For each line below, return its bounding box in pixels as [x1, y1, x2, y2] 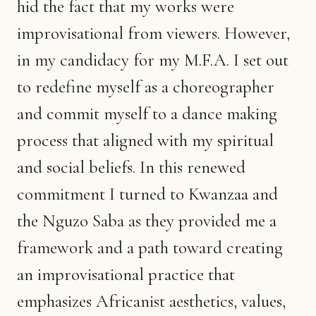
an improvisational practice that [17, 263, 235, 285]
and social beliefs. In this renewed [17, 156, 245, 178]
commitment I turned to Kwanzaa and [17, 183, 278, 205]
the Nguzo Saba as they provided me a [17, 209, 276, 231]
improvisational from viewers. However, [17, 22, 290, 44]
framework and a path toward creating [17, 236, 283, 258]
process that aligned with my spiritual [17, 129, 274, 151]
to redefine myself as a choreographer [17, 75, 274, 97]
